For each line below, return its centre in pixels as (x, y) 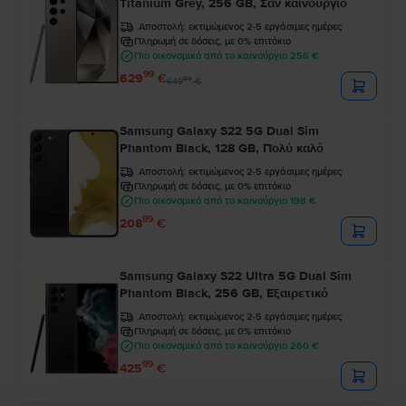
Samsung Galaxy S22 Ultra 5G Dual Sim (236, 275)
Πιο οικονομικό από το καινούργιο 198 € (225, 201)
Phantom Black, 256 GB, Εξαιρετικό (224, 293)
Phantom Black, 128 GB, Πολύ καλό (222, 148)
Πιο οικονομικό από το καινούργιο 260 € (227, 346)
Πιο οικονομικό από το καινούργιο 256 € (227, 56)
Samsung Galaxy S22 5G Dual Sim (219, 130)
